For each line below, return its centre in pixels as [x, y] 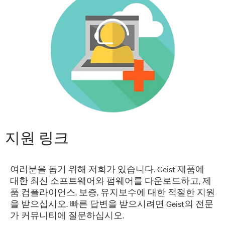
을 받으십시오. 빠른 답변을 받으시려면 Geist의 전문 [112, 203]
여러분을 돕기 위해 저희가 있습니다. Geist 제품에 [107, 169]
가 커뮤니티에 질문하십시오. [67, 215]
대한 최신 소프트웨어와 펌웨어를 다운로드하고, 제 [111, 180]
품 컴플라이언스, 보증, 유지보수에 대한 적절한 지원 [113, 192]
